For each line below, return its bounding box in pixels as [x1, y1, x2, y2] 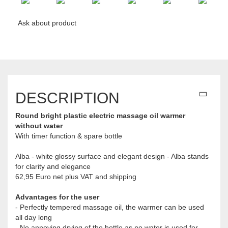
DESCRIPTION [15, 89, 120, 106]
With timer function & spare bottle [15, 131, 122, 140]
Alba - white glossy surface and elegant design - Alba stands [15, 152, 209, 160]
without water [15, 121, 63, 130]
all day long [15, 213, 52, 221]
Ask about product [18, 18, 76, 27]
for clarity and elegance [15, 162, 95, 170]
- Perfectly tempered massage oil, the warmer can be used [15, 203, 204, 211]
